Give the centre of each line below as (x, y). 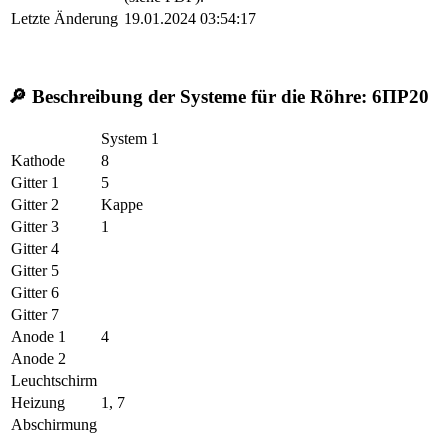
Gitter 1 (35, 182)
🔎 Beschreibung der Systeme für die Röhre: (190, 97)
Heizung (38, 402)
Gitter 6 (35, 292)
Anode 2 (38, 358)
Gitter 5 (35, 270)
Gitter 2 (35, 204)
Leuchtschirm (54, 380)
